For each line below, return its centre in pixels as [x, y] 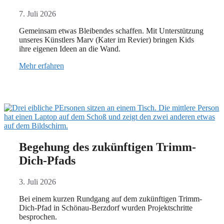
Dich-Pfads [47, 160]
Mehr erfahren [41, 65]
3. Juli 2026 [37, 181]
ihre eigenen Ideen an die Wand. [70, 48]
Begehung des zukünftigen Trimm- [107, 147]
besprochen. [38, 216]
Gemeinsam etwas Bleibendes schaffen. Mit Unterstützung [111, 30]
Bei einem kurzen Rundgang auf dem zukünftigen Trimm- [110, 198]
